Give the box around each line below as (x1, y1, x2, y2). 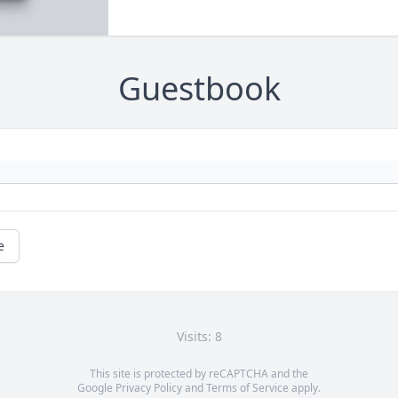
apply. (289, 380, 321, 396)
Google (77, 380, 115, 396)
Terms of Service (206, 380, 289, 396)
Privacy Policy (115, 380, 182, 396)
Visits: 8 (176, 328, 222, 346)
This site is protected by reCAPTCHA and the (90, 366, 308, 382)
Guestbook (117, 67, 281, 111)
